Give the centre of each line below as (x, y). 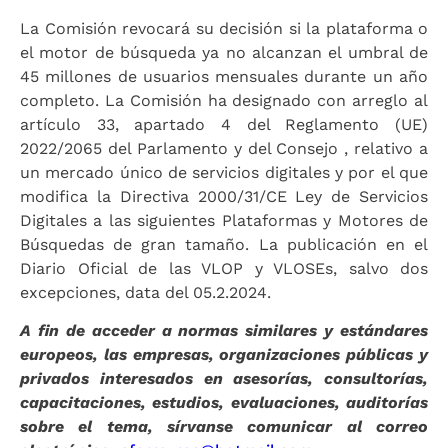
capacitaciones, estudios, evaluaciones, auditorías (224, 403)
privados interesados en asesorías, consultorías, (224, 379)
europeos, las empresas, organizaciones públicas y (224, 355)
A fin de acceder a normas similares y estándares (224, 331)
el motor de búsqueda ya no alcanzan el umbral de (224, 52)
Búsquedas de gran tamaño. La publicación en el (224, 244)
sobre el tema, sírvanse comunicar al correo (224, 427)
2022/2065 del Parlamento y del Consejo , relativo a (224, 148)
